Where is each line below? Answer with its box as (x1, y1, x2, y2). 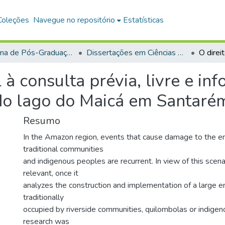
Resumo (23, 114, 60, 128)
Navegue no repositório (33, 15, 116, 26)
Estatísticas (123, 15, 164, 26)
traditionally (23, 192, 64, 203)
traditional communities (23, 144, 103, 155)
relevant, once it (23, 168, 78, 179)
